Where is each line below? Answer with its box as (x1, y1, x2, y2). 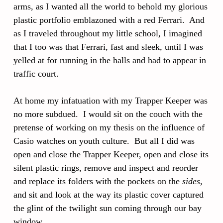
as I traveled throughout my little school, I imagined (13, 28, 202, 38)
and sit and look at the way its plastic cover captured (13, 190, 204, 200)
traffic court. (13, 69, 59, 79)
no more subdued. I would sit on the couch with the (13, 109, 203, 119)
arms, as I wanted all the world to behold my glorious (13, 1, 208, 11)
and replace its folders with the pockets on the (13, 176, 182, 186)
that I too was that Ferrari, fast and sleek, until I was (13, 42, 203, 52)
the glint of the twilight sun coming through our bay (13, 203, 202, 213)
